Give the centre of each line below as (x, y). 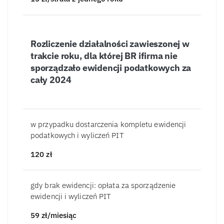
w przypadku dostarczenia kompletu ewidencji (108, 124)
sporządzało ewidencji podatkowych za (111, 67)
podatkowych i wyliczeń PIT (77, 135)
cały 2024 (51, 79)
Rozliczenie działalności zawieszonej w (110, 43)
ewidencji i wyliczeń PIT (71, 196)
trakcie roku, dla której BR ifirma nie (104, 55)
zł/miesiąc (59, 215)
